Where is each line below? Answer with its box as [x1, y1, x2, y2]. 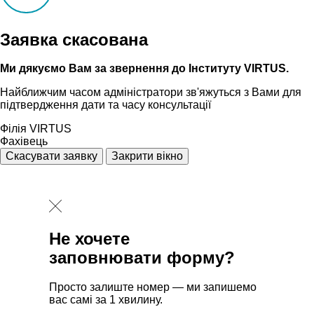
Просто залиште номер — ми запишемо [49, 281, 257, 294]
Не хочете [49, 229, 130, 249]
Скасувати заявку [6, 150, 97, 163]
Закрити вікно [111, 150, 183, 163]
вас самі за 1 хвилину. [49, 294, 163, 306]
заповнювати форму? [49, 248, 235, 268]
